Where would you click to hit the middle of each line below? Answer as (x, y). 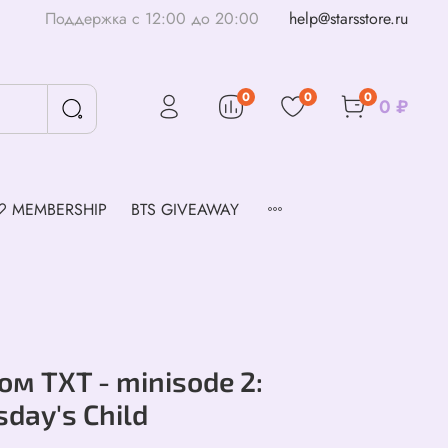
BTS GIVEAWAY (185, 209)
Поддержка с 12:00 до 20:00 (152, 18)
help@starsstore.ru (348, 18)
